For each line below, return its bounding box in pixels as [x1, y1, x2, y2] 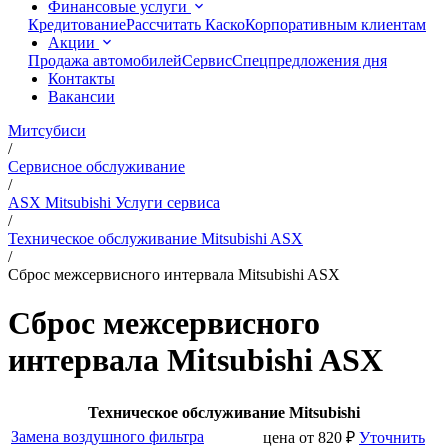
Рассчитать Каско [126, 16, 245, 33]
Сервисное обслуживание [8, 158, 185, 175]
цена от [263, 428, 318, 446]
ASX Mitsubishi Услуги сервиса [8, 194, 220, 211]
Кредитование [28, 16, 126, 33]
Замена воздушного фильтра [11, 427, 204, 445]
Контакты [48, 70, 115, 87]
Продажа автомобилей [28, 52, 182, 69]
